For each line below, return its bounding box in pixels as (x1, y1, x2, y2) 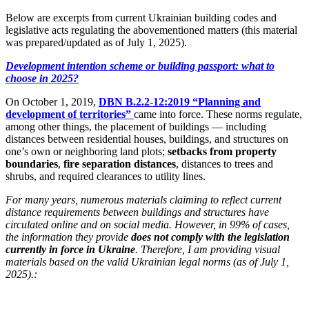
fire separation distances (63, 157, 176, 170)
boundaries (6, 157, 58, 170)
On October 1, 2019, (6, 95, 99, 108)
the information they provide (6, 230, 131, 243)
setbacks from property (168, 145, 277, 157)
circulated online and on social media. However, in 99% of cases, (6, 218, 290, 230)
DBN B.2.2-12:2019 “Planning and (99, 95, 261, 108)
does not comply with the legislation (131, 230, 290, 243)
